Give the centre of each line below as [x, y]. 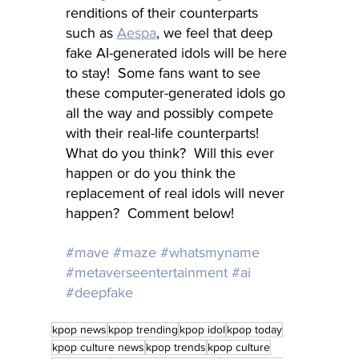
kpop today [254, 329]
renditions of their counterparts [164, 12]
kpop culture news [98, 347]
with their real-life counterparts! [166, 133]
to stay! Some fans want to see [165, 73]
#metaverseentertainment [147, 272]
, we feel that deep [216, 32]
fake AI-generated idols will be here [178, 52]
